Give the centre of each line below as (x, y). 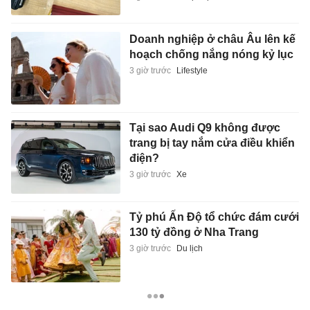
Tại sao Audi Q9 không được (204, 128)
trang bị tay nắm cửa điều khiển (212, 143)
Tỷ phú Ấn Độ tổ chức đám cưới (214, 217)
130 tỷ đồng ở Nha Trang (194, 232)
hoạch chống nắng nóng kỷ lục (211, 54)
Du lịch (189, 248)
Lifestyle (192, 70)
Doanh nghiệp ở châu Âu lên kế (212, 39)
